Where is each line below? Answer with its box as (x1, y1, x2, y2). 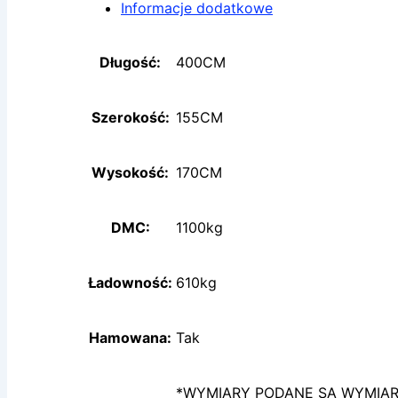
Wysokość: (92, 163, 169, 182)
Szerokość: (91, 108, 170, 127)
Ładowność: (88, 274, 172, 292)
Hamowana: (89, 329, 171, 347)
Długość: (99, 53, 161, 72)
